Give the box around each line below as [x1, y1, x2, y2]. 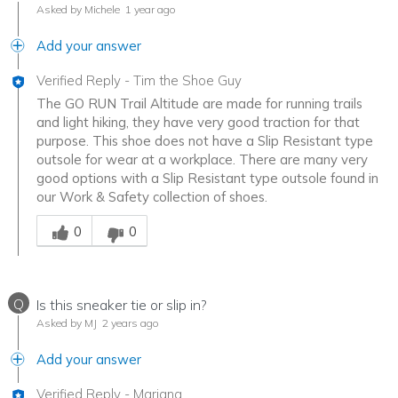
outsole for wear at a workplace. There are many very [36, 151, 368, 169]
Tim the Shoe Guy [133, 72, 242, 90]
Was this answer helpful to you [36, 206, 224, 224]
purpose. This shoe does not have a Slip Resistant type [36, 132, 373, 150]
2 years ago [99, 316, 159, 330]
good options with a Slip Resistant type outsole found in [36, 170, 378, 187]
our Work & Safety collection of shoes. [36, 188, 267, 206]
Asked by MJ [36, 316, 97, 330]
